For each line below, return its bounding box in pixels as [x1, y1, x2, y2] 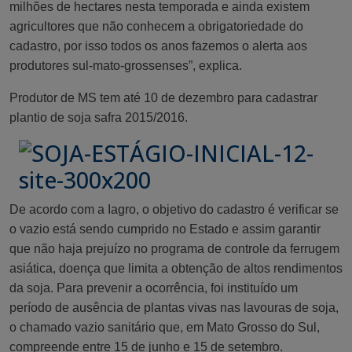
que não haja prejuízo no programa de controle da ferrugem [9, 242, 339, 256]
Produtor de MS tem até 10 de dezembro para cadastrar [9, 91, 317, 105]
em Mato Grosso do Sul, [183, 321, 320, 335]
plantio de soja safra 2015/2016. [9, 111, 188, 125]
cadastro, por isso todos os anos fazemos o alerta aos [9, 39, 307, 53]
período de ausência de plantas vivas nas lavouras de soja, [9, 301, 339, 315]
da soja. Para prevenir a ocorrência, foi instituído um [9, 281, 298, 295]
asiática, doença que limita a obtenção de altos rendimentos [9, 262, 343, 276]
